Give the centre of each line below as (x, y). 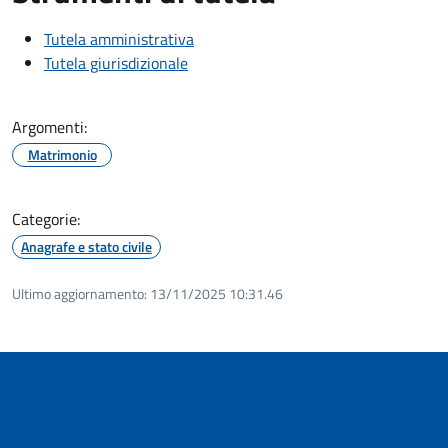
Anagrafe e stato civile (86, 246)
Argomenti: (49, 126)
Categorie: (46, 218)
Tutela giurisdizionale (116, 62)
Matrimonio (62, 154)
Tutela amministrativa (119, 38)
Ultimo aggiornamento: (79, 293)
